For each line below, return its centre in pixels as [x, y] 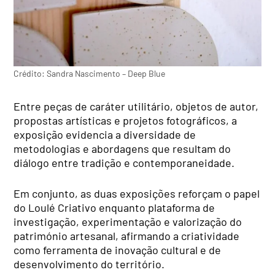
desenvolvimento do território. [89, 264]
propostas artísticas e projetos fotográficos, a [126, 121]
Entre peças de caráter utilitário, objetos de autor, [136, 107]
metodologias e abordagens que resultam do [122, 149]
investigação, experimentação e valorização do [128, 222]
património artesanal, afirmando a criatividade [127, 236]
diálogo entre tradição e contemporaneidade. [124, 163]
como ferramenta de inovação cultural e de [118, 250]
